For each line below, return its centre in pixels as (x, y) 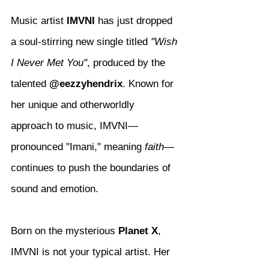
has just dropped (135, 21)
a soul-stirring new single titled (81, 42)
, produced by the (128, 63)
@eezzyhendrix (86, 84)
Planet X (138, 231)
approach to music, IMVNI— (74, 126)
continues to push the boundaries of (92, 168)
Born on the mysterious (65, 231)
